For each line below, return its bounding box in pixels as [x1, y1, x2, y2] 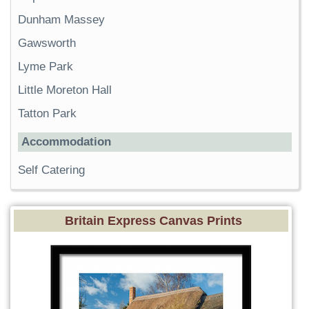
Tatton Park [18, 106, 77, 120]
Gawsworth [18, 36, 76, 50]
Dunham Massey [18, 12, 105, 26]
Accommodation [21, 134, 111, 148]
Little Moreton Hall [18, 83, 112, 97]
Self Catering [18, 163, 85, 177]
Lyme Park [18, 59, 73, 73]
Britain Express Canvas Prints [64, 213, 242, 228]
